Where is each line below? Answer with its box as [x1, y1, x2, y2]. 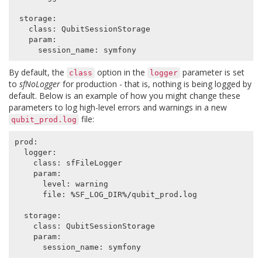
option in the [95, 67, 147, 78]
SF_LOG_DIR [75, 189, 122, 199]
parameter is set [180, 67, 244, 78]
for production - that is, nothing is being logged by [60, 78, 251, 90]
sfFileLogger [65, 158, 122, 167]
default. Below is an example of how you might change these [9, 90, 240, 102]
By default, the [9, 67, 67, 78]
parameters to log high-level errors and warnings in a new [9, 102, 227, 113]
